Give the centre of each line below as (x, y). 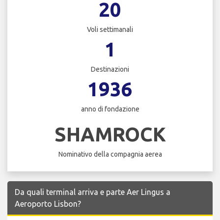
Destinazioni (110, 69)
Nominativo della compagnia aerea (110, 154)
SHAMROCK (110, 134)
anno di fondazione (110, 109)
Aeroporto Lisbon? (48, 204)
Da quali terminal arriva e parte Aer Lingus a (93, 192)
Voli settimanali (110, 30)
